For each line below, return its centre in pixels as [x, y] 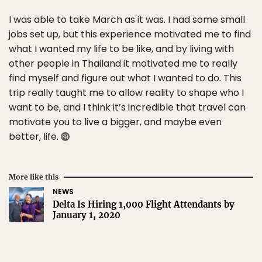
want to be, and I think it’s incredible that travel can [127, 108]
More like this [34, 177]
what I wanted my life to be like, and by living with [121, 49]
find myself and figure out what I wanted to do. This [125, 78]
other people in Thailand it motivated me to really [123, 64]
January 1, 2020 [87, 215]
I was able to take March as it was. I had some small [127, 20]
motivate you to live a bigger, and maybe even [115, 122]
